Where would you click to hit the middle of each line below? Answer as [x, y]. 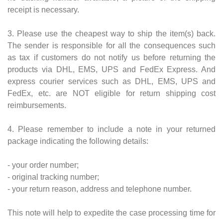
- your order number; [43, 165]
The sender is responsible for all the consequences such [111, 45]
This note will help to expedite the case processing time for [111, 213]
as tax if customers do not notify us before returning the [111, 57]
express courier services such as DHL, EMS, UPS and [111, 81]
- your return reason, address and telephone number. [100, 189]
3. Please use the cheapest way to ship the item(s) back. [111, 33]
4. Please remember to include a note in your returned [111, 129]
